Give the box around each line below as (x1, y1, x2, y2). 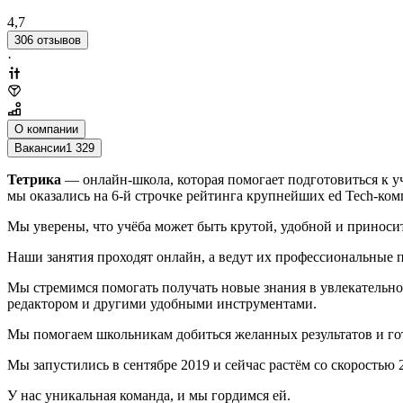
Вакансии (14, 140, 66, 155)
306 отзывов (14, 32, 81, 47)
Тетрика (7, 171, 61, 187)
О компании (14, 121, 78, 136)
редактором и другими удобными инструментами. (7, 295, 317, 311)
